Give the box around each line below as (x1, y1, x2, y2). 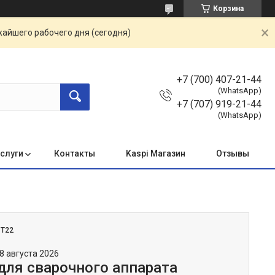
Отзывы (216, 149, 249, 158)
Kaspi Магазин (126, 149, 185, 158)
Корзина (213, 4, 244, 13)
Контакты (54, 149, 95, 158)
